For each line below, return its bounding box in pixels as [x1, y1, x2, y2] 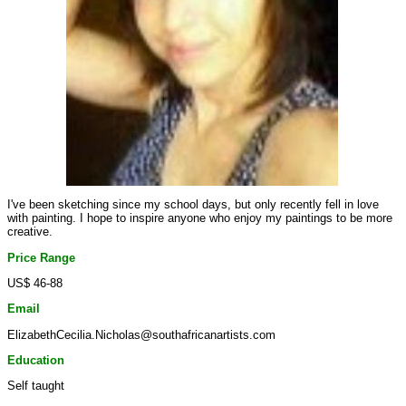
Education [7, 353, 64, 367]
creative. [7, 225, 53, 239]
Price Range [7, 250, 75, 265]
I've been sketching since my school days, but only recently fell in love [7, 198, 379, 212]
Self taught [7, 379, 64, 393]
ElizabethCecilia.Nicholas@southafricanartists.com [7, 327, 275, 342]
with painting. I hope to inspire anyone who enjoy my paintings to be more [7, 211, 392, 226]
